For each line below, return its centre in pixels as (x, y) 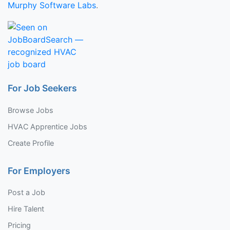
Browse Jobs (31, 110)
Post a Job (26, 192)
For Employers (39, 170)
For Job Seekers (42, 88)
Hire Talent (26, 208)
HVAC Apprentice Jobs (47, 126)
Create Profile (31, 143)
